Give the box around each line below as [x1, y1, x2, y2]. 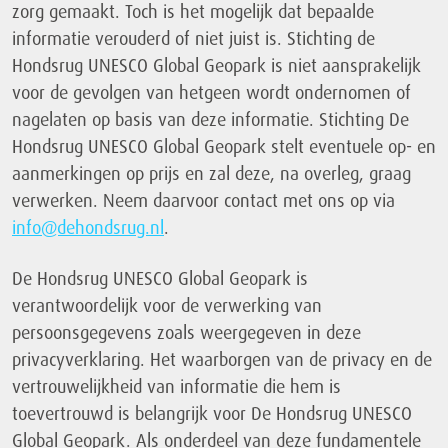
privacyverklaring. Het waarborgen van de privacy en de [12, 348, 432, 371]
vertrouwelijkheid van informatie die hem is [12, 375, 341, 398]
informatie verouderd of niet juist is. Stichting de [12, 27, 375, 50]
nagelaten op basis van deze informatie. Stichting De [12, 108, 409, 131]
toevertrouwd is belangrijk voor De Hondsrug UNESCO [12, 402, 412, 425]
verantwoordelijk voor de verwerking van [12, 294, 322, 317]
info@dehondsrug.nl [12, 216, 164, 239]
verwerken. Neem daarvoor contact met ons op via [12, 189, 395, 212]
